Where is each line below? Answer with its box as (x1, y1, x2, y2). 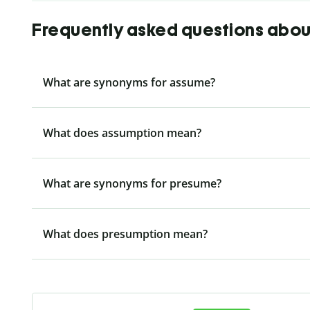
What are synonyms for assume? (43, 74, 215, 90)
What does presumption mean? (43, 226, 208, 241)
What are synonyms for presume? (43, 175, 221, 191)
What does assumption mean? (43, 125, 201, 140)
